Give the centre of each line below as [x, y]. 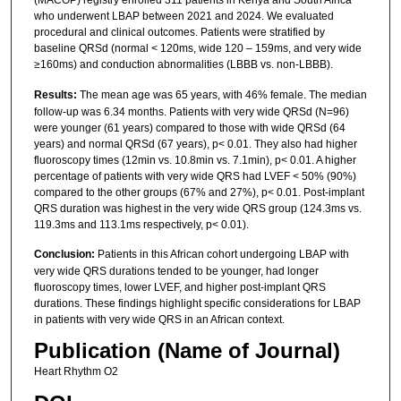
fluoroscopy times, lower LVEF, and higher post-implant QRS [179, 288]
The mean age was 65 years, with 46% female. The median [222, 94]
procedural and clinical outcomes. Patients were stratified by [179, 33]
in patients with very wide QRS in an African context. [159, 320]
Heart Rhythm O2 [76, 372]
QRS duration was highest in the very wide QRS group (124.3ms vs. [197, 208]
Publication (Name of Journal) [187, 351]
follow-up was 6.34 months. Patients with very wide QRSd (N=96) [191, 111]
